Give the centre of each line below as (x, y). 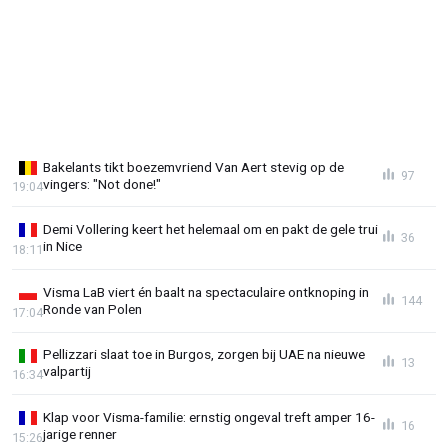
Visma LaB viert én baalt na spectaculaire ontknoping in (206, 291)
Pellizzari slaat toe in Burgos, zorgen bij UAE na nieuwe (204, 354)
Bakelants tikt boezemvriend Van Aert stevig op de (193, 166)
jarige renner (80, 433)
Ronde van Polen (92, 308)
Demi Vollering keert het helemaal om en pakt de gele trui (210, 229)
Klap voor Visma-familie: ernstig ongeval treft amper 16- (209, 416)
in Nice (62, 246)
